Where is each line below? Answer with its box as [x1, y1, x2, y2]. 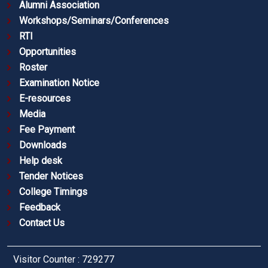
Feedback [19, 202, 60, 214]
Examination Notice [19, 77, 99, 89]
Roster [19, 62, 47, 74]
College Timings [19, 186, 87, 198]
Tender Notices [19, 170, 83, 182]
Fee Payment [19, 124, 75, 136]
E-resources [19, 93, 71, 105]
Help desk [19, 155, 62, 167]
